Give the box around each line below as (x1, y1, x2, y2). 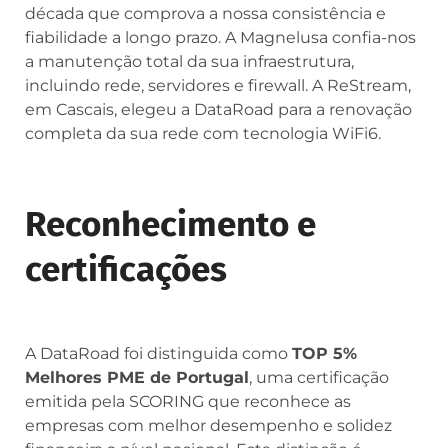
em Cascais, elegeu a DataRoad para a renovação (25, 99, 412, 119)
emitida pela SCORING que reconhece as (25, 391, 351, 411)
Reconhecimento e (25, 202, 316, 245)
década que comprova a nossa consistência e (25, 3, 386, 23)
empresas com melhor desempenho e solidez (25, 415, 392, 435)
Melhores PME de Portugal (25, 367, 249, 387)
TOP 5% (292, 343, 357, 363)
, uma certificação (249, 367, 389, 387)
